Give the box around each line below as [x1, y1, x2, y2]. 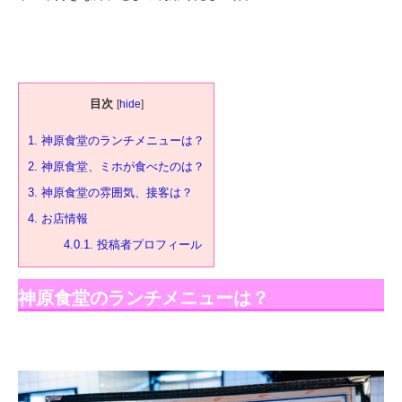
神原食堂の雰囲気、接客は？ [38, 186, 193, 200]
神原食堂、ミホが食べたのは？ [38, 160, 205, 174]
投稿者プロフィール [92, 238, 202, 252]
